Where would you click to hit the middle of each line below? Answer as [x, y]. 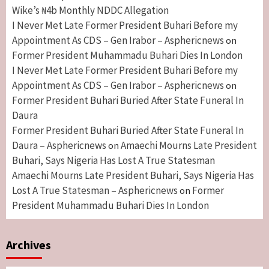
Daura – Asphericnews [59, 145]
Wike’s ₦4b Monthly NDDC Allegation [90, 10]
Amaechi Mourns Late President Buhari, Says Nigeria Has [133, 175]
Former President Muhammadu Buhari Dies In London [127, 55]
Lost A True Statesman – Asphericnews [95, 190]
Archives [29, 244]
